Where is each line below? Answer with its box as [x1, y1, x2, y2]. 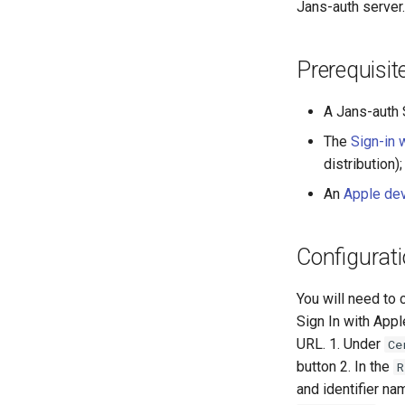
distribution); [324, 155, 402, 174]
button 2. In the [297, 358, 393, 376]
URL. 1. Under [297, 335, 384, 353]
